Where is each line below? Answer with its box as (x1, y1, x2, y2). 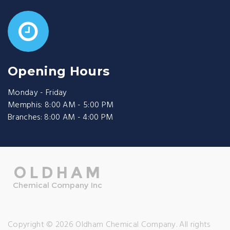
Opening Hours (8, 64, 110, 79)
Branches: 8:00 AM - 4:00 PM (8, 111, 113, 125)
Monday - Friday (8, 86, 67, 100)
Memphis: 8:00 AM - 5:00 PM (8, 99, 114, 112)
